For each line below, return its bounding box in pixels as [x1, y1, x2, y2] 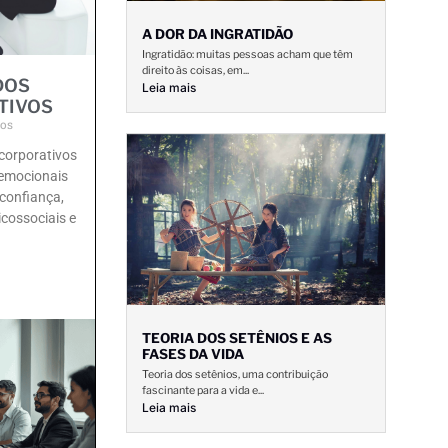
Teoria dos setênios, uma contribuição [142, 367, 328, 381]
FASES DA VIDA [142, 345, 244, 362]
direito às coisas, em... [142, 64, 249, 78]
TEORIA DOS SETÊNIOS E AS [142, 329, 332, 346]
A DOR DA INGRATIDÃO [142, 26, 293, 43]
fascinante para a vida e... [142, 383, 264, 397]
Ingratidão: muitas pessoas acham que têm [142, 48, 353, 62]
